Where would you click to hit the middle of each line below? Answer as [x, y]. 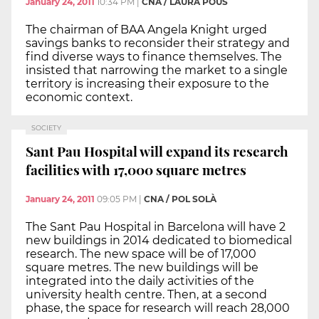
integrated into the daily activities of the [140, 281]
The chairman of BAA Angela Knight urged [146, 30]
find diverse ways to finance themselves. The [154, 57]
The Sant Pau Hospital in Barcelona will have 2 [156, 227]
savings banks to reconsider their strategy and [158, 43]
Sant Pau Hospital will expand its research [157, 151]
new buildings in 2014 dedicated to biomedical [159, 241]
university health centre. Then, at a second [146, 295]
